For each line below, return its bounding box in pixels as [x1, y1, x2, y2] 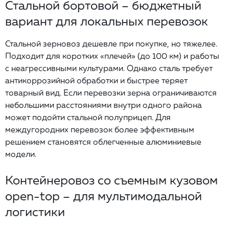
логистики [5, 203, 65, 219]
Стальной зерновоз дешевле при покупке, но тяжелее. [5, 38, 217, 49]
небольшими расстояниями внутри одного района [5, 99, 202, 110]
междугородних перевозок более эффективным [5, 124, 194, 134]
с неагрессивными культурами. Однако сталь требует [5, 62, 213, 73]
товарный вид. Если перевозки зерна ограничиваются [5, 87, 217, 98]
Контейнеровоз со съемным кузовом [5, 172, 218, 188]
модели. [5, 148, 36, 159]
